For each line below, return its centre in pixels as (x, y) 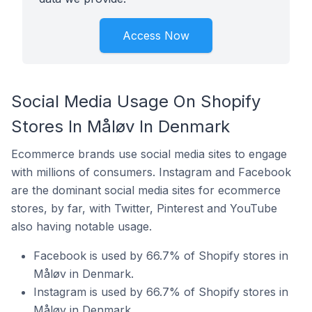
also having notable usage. (81, 226)
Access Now (156, 36)
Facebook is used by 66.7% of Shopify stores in (161, 256)
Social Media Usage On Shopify (136, 101)
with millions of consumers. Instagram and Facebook (151, 172)
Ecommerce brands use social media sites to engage (149, 154)
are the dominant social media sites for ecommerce (146, 190)
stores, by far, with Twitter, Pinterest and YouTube (144, 208)
